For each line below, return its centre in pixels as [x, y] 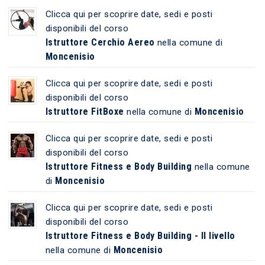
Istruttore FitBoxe [85, 111]
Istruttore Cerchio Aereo [100, 42]
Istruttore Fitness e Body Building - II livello [140, 235]
